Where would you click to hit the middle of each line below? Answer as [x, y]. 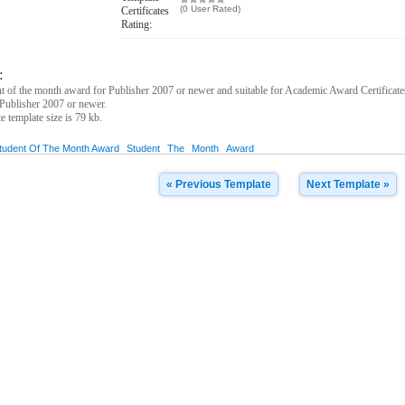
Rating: [137, 24]
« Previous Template [219, 184]
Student [144, 148]
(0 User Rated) [211, 9]
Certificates [146, 11]
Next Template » [348, 184]
